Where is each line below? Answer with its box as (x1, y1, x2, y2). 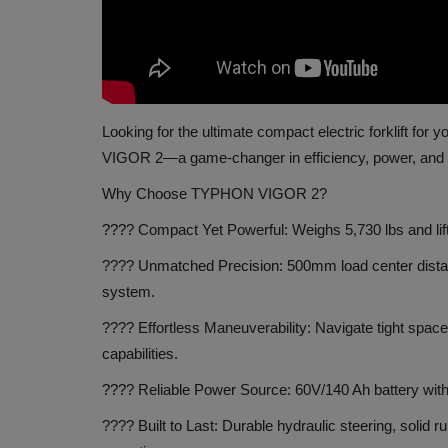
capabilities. (102, 344, 178, 362)
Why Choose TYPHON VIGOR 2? (102, 184, 327, 202)
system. (102, 282, 155, 300)
